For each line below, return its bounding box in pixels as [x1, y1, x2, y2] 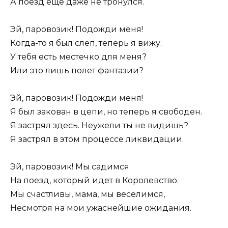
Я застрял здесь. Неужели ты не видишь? [10, 120, 188, 130]
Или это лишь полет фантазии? [10, 65, 144, 75]
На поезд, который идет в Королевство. [10, 176, 179, 186]
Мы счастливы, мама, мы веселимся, [10, 189, 165, 199]
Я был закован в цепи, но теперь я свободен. [10, 106, 202, 117]
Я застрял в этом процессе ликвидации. [10, 134, 184, 144]
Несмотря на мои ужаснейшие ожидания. [10, 203, 191, 213]
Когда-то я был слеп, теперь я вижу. [10, 38, 162, 48]
